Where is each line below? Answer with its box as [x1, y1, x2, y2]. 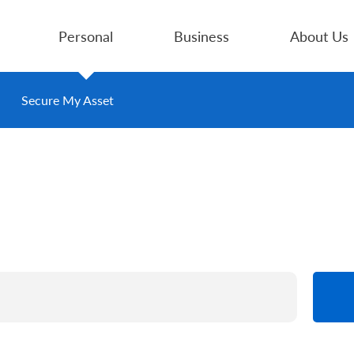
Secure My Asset [21, 92, 114, 107]
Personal [58, 27, 113, 45]
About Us [290, 27, 348, 45]
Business [174, 27, 229, 45]
